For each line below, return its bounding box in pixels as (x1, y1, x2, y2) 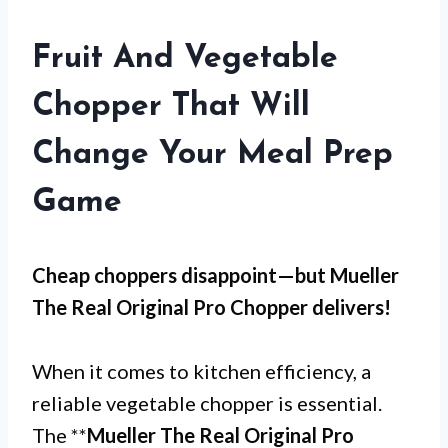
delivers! (308, 295, 391, 319)
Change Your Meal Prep (32, 139, 393, 171)
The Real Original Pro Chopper (32, 295, 308, 319)
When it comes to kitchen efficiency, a (32, 359, 371, 383)
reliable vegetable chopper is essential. (32, 391, 382, 415)
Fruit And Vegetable (32, 43, 338, 75)
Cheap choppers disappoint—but (32, 263, 330, 287)
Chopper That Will (32, 91, 310, 123)
